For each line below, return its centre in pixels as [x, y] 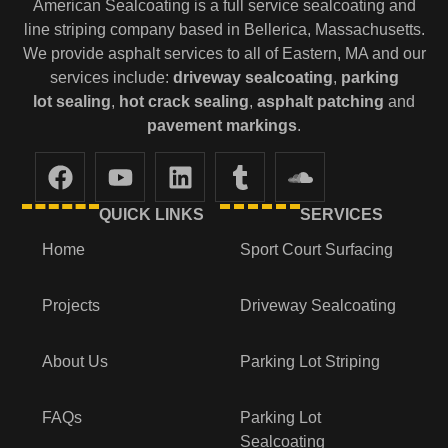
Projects [71, 306]
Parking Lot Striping [309, 362]
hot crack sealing [184, 101]
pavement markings [222, 125]
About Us [75, 362]
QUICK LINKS [151, 215]
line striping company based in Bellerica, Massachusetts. [224, 29]
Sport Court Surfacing [316, 250]
